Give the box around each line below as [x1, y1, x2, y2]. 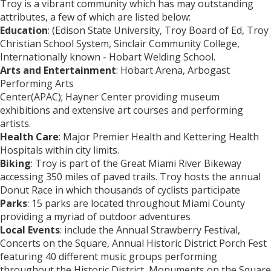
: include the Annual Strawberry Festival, [60, 223, 240, 237]
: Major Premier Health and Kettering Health [59, 129, 259, 143]
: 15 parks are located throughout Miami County [27, 196, 245, 210]
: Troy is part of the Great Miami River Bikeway [31, 156, 241, 170]
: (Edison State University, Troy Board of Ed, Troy [48, 23, 269, 37]
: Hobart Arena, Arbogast [116, 63, 230, 77]
